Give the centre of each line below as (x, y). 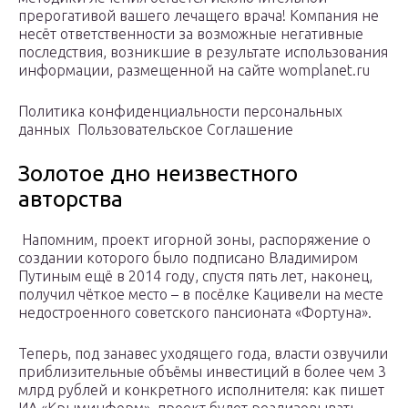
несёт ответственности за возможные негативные (191, 34)
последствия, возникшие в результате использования (203, 52)
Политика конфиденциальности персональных (180, 112)
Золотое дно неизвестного (158, 174)
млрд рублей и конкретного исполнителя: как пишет (201, 390)
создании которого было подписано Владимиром (188, 258)
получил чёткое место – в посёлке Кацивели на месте (201, 295)
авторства (71, 199)
